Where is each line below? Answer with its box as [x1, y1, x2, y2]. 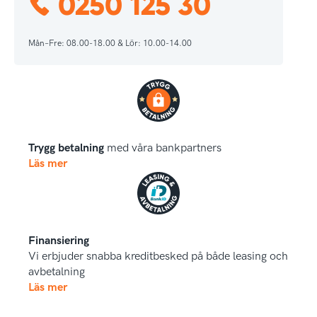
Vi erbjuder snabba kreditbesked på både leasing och [28, 250, 288, 263]
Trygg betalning [28, 142, 104, 155]
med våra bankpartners [104, 142, 221, 155]
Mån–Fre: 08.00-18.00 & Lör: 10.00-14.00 [28, 38, 192, 49]
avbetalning [28, 265, 85, 279]
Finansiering [28, 234, 89, 248]
